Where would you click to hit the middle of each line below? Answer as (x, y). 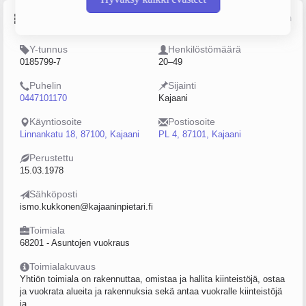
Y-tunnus (48, 49)
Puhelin (45, 85)
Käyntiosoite (56, 122)
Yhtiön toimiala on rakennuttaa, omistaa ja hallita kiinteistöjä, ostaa (152, 279)
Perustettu (52, 158)
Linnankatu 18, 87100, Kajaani (80, 134)
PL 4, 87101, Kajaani (200, 134)
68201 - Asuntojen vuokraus (75, 243)
